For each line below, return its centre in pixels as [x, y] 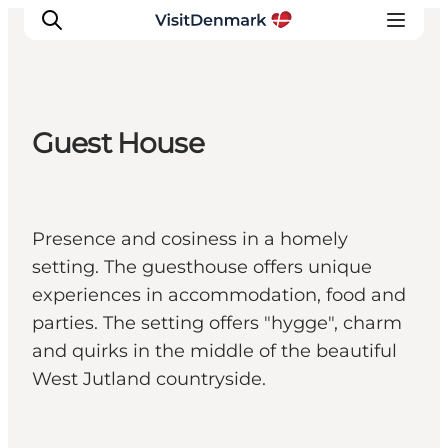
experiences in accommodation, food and [219, 295]
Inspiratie [86, 170]
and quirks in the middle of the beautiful [214, 351]
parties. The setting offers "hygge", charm [217, 323]
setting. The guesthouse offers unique [202, 267]
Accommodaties [122, 254]
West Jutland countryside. [149, 379]
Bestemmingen [119, 198]
